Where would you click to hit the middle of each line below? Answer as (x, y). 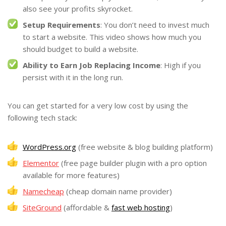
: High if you (181, 65)
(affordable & (87, 207)
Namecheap (43, 191)
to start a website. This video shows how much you (112, 37)
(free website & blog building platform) (145, 147)
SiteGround (42, 207)
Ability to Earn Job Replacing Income (92, 65)
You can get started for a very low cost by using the (98, 105)
